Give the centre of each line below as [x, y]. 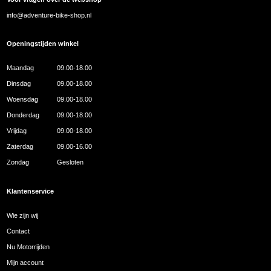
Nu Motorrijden [28, 247]
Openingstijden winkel [43, 44]
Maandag [21, 68]
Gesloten [70, 162]
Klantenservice [31, 191]
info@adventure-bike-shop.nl [49, 15]
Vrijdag [17, 131]
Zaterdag [20, 147]
